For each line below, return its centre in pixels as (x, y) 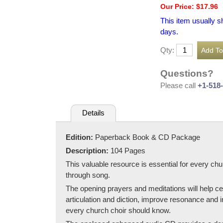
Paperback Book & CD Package (148, 137)
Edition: (80, 137)
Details (93, 113)
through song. (88, 175)
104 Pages (128, 150)
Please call (179, 85)
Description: (88, 150)
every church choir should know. (118, 210)
